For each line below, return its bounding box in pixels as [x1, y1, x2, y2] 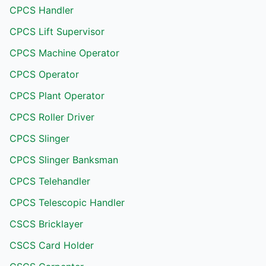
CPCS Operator [9, 68, 79, 80]
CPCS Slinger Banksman [9, 154, 118, 166]
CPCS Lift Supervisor [9, 26, 104, 37]
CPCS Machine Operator [9, 47, 119, 59]
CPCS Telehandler [9, 175, 90, 187]
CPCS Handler [9, 4, 74, 16]
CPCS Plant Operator [9, 90, 104, 102]
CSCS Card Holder [9, 239, 94, 251]
